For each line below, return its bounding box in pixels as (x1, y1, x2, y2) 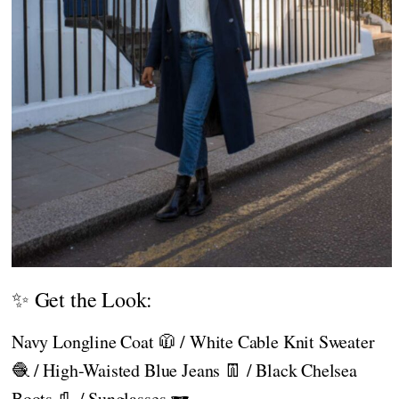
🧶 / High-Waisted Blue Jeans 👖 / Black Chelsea (12, 357, 357, 382)
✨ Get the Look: (12, 284, 153, 313)
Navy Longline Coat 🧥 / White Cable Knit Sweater (12, 329, 375, 354)
